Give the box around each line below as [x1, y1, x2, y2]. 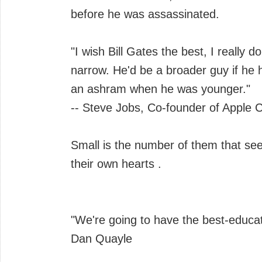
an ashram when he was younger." [71, 82, 250, 95]
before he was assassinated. [71, 7, 219, 20]
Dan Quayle [71, 232, 132, 245]
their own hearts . [71, 157, 161, 170]
